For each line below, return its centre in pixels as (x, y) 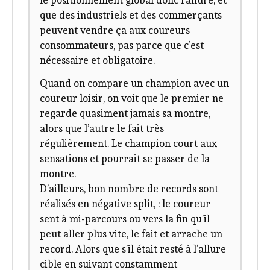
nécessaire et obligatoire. (98, 61)
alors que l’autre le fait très (102, 128)
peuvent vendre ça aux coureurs (115, 30)
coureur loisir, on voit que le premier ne (132, 98)
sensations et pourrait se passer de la (125, 158)
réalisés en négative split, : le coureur (125, 203)
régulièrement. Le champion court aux (129, 143)
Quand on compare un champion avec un (135, 83)
